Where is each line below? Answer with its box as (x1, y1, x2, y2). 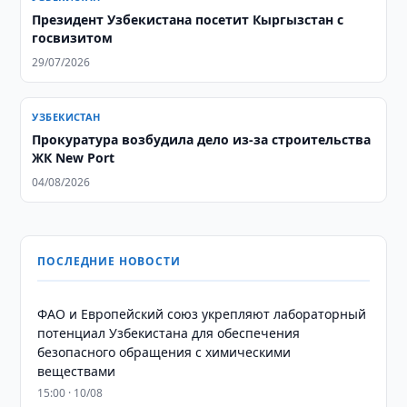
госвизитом (32, 29, 114, 46)
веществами (37, 362, 116, 380)
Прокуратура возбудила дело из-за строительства (32, 131, 372, 148)
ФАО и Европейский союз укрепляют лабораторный (37, 305, 367, 323)
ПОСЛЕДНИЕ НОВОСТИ (37, 253, 181, 269)
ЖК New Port (32, 149, 115, 166)
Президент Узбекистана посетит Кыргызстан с (32, 11, 344, 28)
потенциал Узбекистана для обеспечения (37, 324, 301, 342)
